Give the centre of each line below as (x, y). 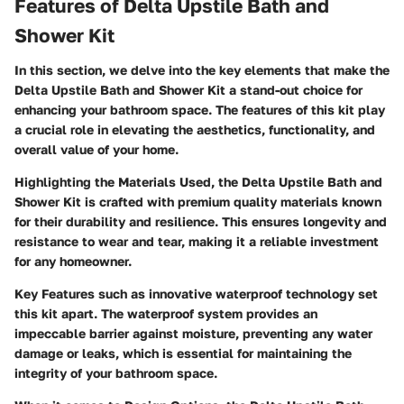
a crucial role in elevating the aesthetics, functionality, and (195, 129)
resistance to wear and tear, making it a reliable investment (197, 241)
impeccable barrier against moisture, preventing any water (193, 333)
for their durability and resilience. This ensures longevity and (201, 221)
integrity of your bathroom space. (116, 372)
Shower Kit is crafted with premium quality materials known (198, 201)
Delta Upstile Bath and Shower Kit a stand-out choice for (188, 89)
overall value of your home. (96, 149)
